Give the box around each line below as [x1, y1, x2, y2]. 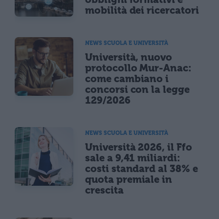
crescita [85, 184, 124, 197]
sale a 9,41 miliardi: [85, 152, 180, 164]
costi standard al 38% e [85, 163, 198, 175]
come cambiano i [85, 73, 169, 85]
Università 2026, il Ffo [85, 141, 192, 153]
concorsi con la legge [85, 84, 190, 96]
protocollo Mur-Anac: [85, 62, 192, 74]
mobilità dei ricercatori [85, 4, 199, 17]
